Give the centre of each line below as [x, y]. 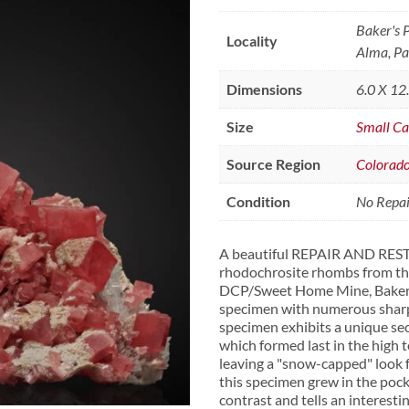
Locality [252, 40]
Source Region [274, 163]
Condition [259, 201]
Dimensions [265, 89]
